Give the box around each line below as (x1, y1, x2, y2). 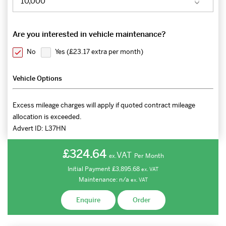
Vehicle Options (13, 74, 62, 83)
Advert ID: (13, 124, 45, 133)
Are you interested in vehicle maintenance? (13, 29, 166, 39)
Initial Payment (68, 165, 112, 174)
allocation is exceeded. (13, 112, 82, 122)
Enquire (76, 196, 100, 205)
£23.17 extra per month (69, 47, 141, 56)
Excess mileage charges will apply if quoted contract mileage (13, 101, 195, 110)
